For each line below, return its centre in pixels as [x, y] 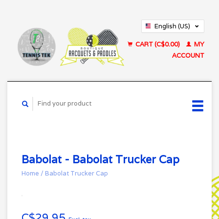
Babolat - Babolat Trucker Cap [100, 159]
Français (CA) [175, 37]
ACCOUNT [188, 55]
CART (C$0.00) [158, 44]
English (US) [172, 26]
